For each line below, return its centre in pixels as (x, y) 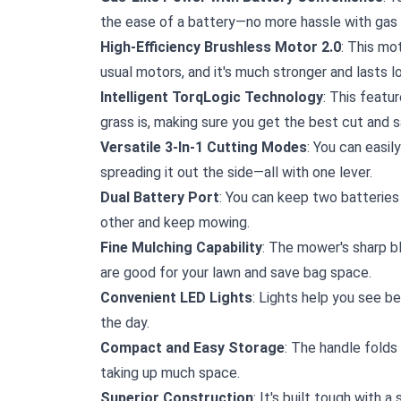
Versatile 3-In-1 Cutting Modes (204, 148)
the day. (125, 323)
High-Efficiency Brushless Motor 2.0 (221, 47)
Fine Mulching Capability (181, 248)
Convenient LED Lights (176, 298)
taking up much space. (170, 373)
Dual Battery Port (160, 198)
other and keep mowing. (175, 223)
